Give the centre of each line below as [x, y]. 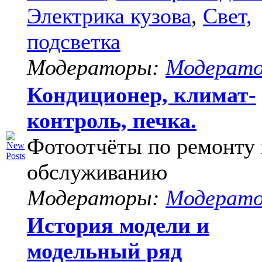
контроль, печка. [112, 120]
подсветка [74, 42]
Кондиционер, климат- [142, 95]
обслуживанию [97, 172]
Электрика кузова [109, 16]
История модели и [118, 225]
